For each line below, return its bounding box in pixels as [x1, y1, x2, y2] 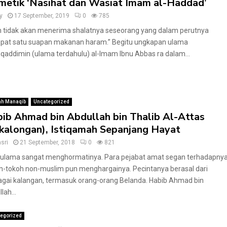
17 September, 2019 [14, 12, 69, 19]
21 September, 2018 [19, 139, 75, 146]
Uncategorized [33, 99, 69, 104]
